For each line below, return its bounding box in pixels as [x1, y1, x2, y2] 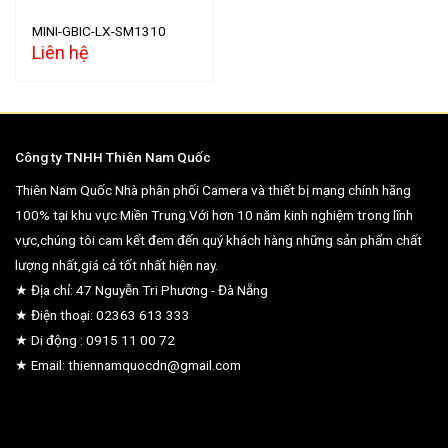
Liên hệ [32, 41, 90, 63]
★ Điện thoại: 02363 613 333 [15, 306, 190, 323]
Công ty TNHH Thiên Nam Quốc [15, 148, 211, 165]
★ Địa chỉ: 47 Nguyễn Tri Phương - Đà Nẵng [15, 281, 268, 298]
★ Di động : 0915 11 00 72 [15, 331, 175, 348]
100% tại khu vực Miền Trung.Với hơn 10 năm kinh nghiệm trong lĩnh [15, 206, 413, 223]
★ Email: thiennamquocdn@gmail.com [15, 356, 241, 373]
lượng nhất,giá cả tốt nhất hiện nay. [15, 256, 218, 273]
